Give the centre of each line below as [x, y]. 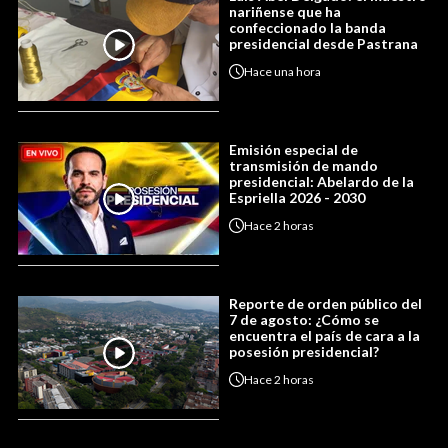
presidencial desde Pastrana [323, 44]
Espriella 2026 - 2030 [297, 198]
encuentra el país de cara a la [324, 336]
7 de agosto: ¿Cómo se [304, 320]
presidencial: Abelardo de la [321, 182]
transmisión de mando [303, 166]
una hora [297, 71]
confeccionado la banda [307, 28]
